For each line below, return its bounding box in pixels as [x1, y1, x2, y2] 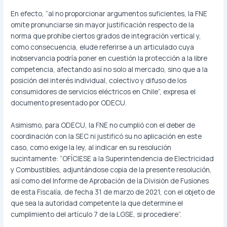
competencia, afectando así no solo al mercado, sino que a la [11, 64, 208, 74]
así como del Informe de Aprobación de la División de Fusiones [11, 176, 209, 186]
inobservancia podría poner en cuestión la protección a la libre [11, 53, 208, 63]
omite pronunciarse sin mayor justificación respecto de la [11, 20, 195, 30]
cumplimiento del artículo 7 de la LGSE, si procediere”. [11, 209, 182, 219]
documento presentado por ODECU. [11, 98, 127, 108]
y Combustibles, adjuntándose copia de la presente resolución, [11, 165, 212, 175]
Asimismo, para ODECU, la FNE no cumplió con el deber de [11, 120, 196, 130]
